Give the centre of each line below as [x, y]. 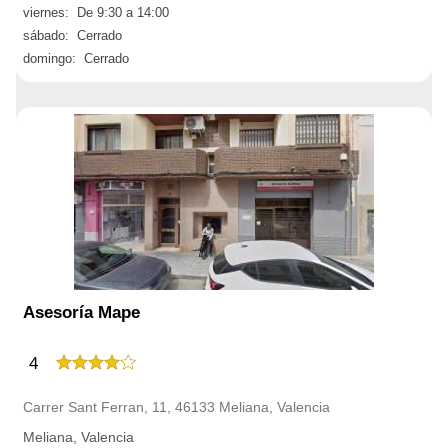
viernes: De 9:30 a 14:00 [96, 12]
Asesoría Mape [81, 312]
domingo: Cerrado [76, 58]
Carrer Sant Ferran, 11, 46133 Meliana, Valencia [176, 407]
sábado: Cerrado [72, 35]
